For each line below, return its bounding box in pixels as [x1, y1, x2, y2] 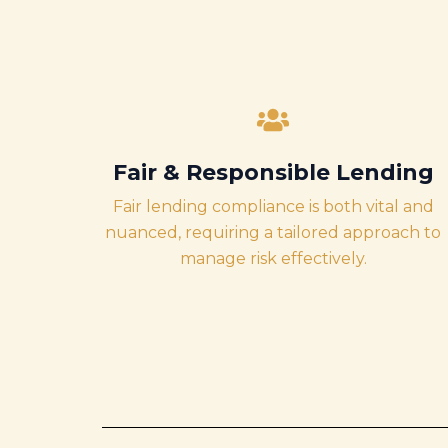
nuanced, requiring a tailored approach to [105, 223, 441, 242]
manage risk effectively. [179, 249, 367, 268]
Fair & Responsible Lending [112, 159, 434, 186]
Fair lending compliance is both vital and [112, 197, 434, 216]
